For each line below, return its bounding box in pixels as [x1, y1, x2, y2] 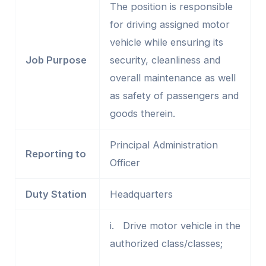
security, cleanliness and [109, 54, 220, 66]
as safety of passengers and [109, 90, 239, 102]
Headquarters [109, 188, 173, 200]
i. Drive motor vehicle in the [109, 220, 240, 232]
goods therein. [109, 107, 175, 119]
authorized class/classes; [109, 237, 223, 249]
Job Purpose [25, 54, 87, 66]
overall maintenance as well [109, 72, 236, 84]
